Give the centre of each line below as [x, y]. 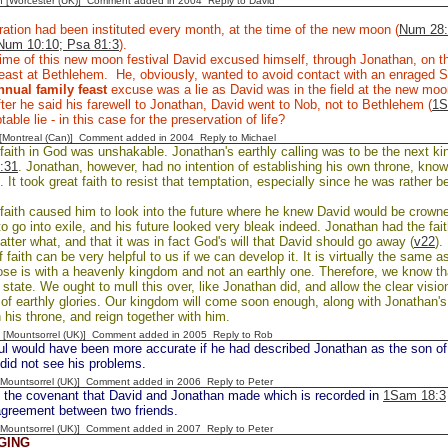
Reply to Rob [243, 334]
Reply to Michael [238, 137]
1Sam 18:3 [414, 395]
